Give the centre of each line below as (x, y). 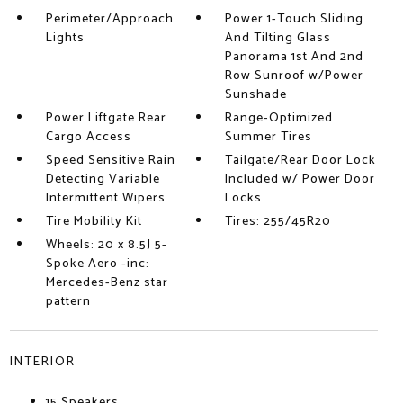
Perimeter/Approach (109, 20)
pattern (68, 302)
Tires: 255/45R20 (278, 222)
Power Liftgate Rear (106, 119)
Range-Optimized (279, 119)
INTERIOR (42, 363)
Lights (65, 39)
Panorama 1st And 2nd (295, 58)
